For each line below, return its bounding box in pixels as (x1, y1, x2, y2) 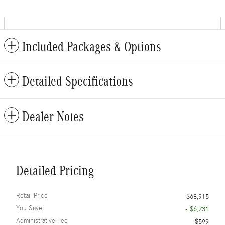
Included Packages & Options (22, 39, 161, 54)
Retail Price (16, 191, 48, 200)
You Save (16, 204, 42, 212)
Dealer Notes (22, 108, 84, 124)
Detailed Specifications (22, 73, 133, 89)
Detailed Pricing (16, 163, 94, 178)
